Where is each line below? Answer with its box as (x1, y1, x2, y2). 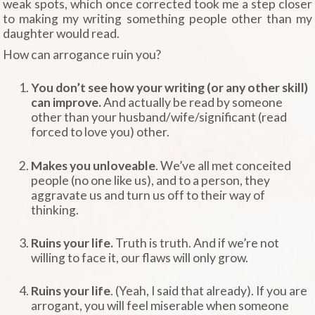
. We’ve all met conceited (155, 157, 292, 173)
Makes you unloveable (31, 157, 156, 173)
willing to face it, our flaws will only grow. (31, 250, 249, 266)
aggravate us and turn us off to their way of (31, 187, 266, 202)
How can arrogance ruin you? (3, 46, 162, 62)
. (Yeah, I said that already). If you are (110, 283, 308, 299)
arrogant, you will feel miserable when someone (31, 298, 290, 314)
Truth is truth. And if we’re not (113, 236, 280, 251)
